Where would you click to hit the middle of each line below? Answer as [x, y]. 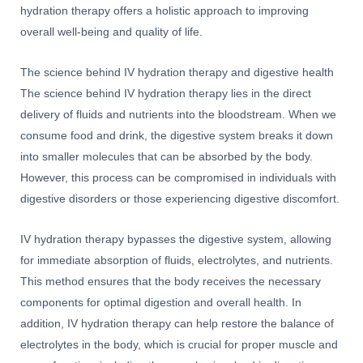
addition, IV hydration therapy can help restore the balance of [177, 323]
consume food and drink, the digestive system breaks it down [177, 135]
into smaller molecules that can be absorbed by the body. [167, 156]
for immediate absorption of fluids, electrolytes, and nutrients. [177, 260]
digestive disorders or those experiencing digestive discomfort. [180, 199]
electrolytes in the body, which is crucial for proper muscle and [179, 344]
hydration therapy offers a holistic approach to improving [164, 11]
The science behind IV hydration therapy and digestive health [177, 72]
